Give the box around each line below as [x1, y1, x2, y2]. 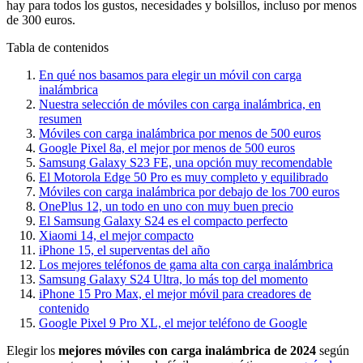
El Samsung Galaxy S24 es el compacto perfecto [39, 213, 288, 228]
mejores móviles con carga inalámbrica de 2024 [58, 343, 316, 357]
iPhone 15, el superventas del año [39, 242, 210, 257]
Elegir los [6, 343, 58, 357]
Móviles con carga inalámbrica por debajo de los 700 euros [39, 184, 340, 199]
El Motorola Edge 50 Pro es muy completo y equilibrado [39, 169, 328, 184]
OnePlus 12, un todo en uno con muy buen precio [39, 199, 293, 213]
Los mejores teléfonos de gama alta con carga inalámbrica [39, 257, 333, 271]
